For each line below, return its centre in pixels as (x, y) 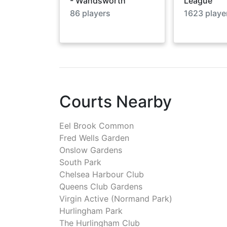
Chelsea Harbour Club (102, 174)
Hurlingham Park (91, 211)
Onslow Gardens (91, 150)
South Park (80, 162)
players (95, 13)
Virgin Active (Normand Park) (116, 198)
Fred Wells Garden (94, 138)
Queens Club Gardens (101, 186)
